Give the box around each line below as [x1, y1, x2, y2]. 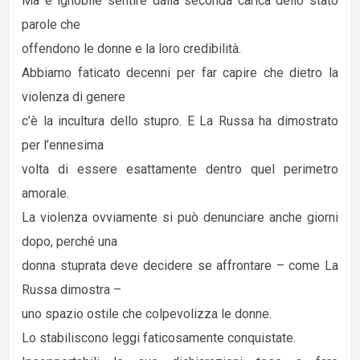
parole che [22, 17, 80, 32]
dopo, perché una [22, 234, 117, 249]
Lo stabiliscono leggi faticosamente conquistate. [22, 330, 296, 346]
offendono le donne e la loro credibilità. [22, 41, 241, 56]
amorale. [22, 186, 69, 201]
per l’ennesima [22, 137, 104, 153]
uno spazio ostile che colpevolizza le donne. [22, 306, 272, 321]
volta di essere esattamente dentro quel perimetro [22, 162, 338, 177]
